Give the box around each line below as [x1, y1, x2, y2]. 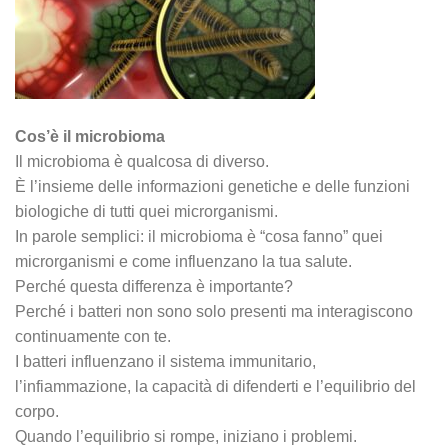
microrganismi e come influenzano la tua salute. [15, 253, 352, 270]
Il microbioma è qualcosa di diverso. [15, 153, 269, 170]
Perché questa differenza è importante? [15, 278, 293, 295]
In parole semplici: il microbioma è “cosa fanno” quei [15, 228, 383, 245]
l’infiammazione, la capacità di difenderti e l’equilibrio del [15, 378, 416, 395]
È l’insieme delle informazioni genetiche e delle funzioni [15, 178, 410, 195]
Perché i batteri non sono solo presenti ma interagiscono [15, 303, 413, 320]
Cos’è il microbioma [15, 128, 165, 145]
